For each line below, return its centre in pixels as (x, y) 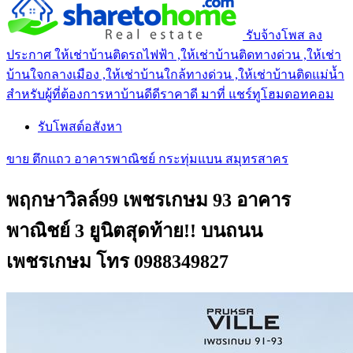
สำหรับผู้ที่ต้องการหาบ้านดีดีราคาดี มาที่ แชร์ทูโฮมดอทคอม (170, 94)
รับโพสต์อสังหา (80, 126)
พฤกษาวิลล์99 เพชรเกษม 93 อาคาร (149, 200)
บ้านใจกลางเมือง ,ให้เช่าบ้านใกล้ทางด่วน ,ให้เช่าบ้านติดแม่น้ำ (175, 74)
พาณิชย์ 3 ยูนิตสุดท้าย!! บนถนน (134, 230)
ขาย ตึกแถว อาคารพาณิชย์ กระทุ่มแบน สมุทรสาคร (147, 158)
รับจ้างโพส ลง (284, 35)
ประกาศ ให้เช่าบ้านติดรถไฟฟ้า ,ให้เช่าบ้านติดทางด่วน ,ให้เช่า (174, 54)
